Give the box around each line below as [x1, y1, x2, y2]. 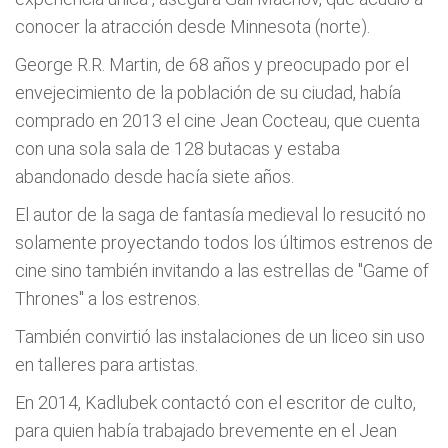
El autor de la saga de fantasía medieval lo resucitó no [15, 204, 426, 225]
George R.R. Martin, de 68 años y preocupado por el [15, 54, 409, 75]
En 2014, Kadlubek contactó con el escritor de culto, [15, 392, 416, 413]
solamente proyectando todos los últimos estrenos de [15, 232, 433, 253]
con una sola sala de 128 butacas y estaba [15, 138, 340, 159]
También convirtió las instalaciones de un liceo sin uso [15, 326, 425, 347]
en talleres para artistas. [15, 354, 198, 375]
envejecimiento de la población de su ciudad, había [15, 82, 401, 103]
